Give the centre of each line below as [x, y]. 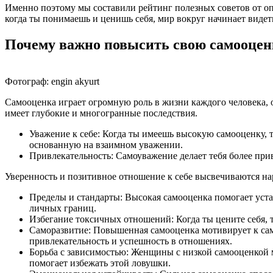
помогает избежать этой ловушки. [100, 263]
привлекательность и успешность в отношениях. [131, 241]
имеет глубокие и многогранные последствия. [101, 113]
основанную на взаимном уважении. [106, 144]
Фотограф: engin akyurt [52, 81]
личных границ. [63, 208]
